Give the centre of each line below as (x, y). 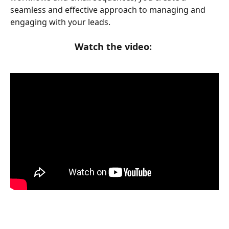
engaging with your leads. (60, 22)
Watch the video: (114, 47)
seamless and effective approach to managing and (109, 9)
